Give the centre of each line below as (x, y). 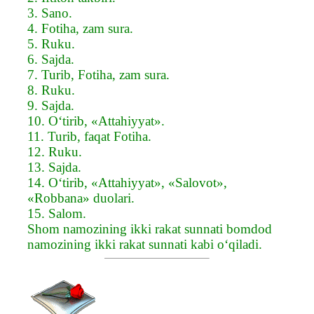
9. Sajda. (51, 105)
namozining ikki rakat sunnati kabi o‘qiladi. (145, 244)
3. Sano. (50, 13)
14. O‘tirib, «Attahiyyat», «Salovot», (127, 182)
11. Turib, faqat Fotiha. (89, 136)
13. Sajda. (54, 167)
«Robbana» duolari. (81, 198)
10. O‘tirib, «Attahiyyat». (96, 121)
